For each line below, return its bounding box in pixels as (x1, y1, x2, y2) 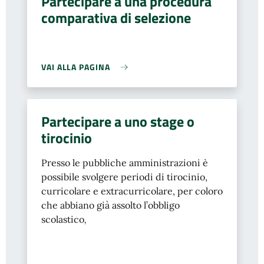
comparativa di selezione (41, 7, 191, 28)
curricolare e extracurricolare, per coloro (41, 185, 223, 197)
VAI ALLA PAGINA (41, 61, 110, 73)
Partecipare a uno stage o (41, 111, 194, 132)
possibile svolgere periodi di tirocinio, (41, 171, 207, 183)
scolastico (41, 213, 84, 225)
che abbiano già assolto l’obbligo (41, 199, 180, 211)
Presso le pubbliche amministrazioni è (41, 157, 208, 169)
